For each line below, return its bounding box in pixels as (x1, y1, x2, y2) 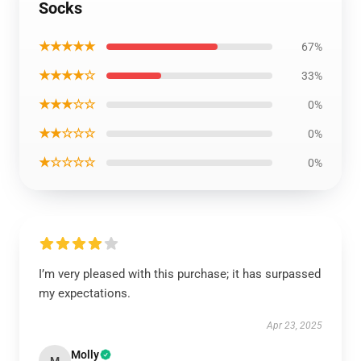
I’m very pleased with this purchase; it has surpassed (39, 267, 321, 281)
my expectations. (39, 286, 131, 301)
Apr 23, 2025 (267, 320, 322, 331)
